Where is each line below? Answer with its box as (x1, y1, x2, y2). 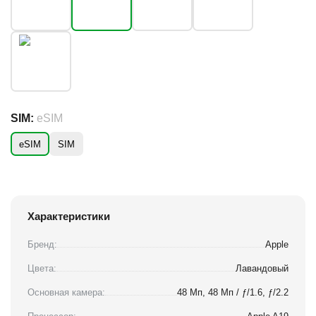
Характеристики (28, 210, 110, 223)
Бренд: (28, 239, 57, 250)
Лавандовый (236, 263, 288, 274)
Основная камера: (28, 287, 105, 298)
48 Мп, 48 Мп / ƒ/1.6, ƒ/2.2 (177, 287, 288, 298)
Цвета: (28, 263, 56, 274)
